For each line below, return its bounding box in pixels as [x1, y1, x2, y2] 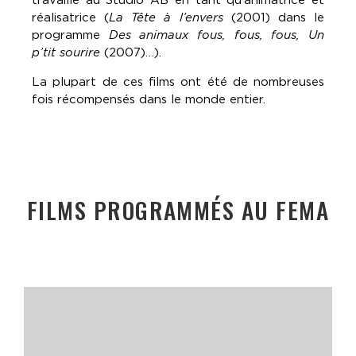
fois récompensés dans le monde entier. [32, 91, 265, 106]
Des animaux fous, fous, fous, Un [108, 27, 325, 42]
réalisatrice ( [32, 10, 110, 25]
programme [32, 27, 109, 42]
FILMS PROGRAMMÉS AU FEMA [26, 192, 330, 226]
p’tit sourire [32, 44, 100, 60]
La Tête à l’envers [109, 10, 223, 25]
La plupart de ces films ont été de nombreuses [32, 74, 324, 89]
